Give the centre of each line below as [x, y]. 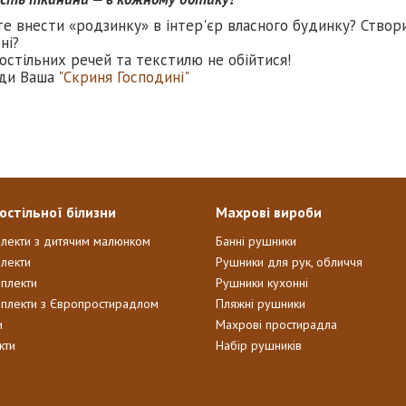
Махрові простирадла [276, 324]
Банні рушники [256, 241]
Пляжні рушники [260, 303]
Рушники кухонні [261, 282]
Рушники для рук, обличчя [289, 261]
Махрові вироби [268, 212]
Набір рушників [258, 345]
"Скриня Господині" [124, 77]
